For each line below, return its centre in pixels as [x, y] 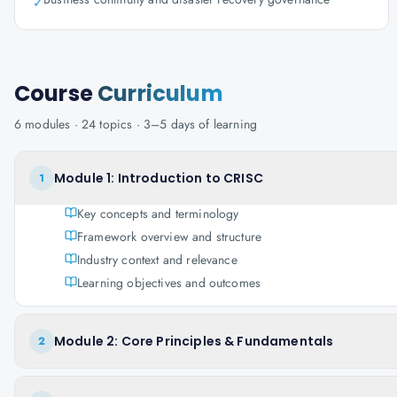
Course [56, 93]
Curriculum [160, 93]
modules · [51, 124]
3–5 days [169, 124]
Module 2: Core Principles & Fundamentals [194, 341]
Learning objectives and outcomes [169, 283]
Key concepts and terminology [158, 214]
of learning [226, 124]
